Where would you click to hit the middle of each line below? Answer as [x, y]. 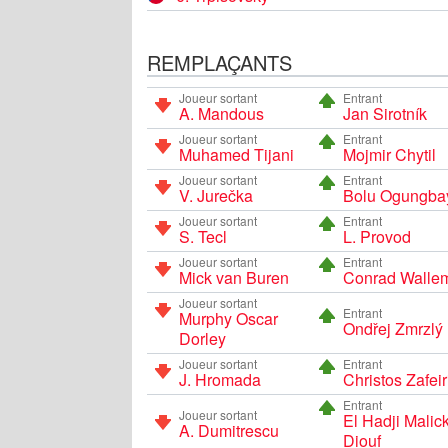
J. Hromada [220, 379]
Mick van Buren [234, 277]
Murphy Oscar [228, 318]
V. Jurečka [216, 195]
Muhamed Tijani [236, 154]
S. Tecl [203, 236]
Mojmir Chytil [389, 154]
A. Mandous [221, 113]
